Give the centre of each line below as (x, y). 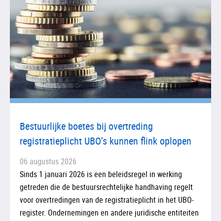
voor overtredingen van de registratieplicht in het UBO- (107, 200)
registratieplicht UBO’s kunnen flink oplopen (106, 141)
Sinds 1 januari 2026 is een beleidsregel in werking (101, 174)
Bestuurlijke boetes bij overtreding (86, 126)
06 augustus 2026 (48, 161)
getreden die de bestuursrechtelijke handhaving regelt (106, 187)
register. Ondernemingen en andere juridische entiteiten (109, 212)
